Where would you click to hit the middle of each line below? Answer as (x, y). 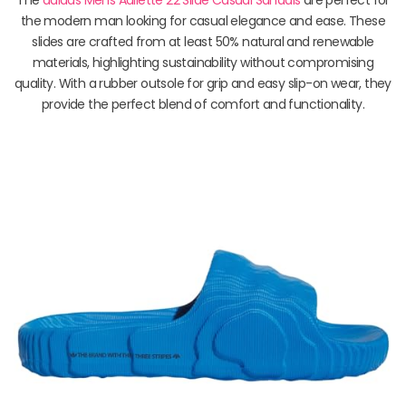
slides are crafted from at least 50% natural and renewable (203, 41)
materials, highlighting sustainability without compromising (203, 62)
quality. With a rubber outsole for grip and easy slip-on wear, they (203, 83)
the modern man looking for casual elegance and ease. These (203, 20)
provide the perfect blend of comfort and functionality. (203, 104)
